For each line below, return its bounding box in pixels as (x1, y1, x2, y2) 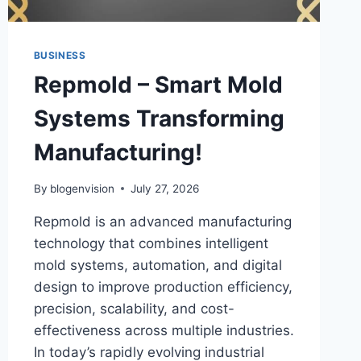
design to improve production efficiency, (33, 278, 293, 295)
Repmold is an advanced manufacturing (33, 213, 292, 230)
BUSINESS (33, 49, 86, 62)
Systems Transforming (33, 105, 284, 133)
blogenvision (49, 181, 114, 195)
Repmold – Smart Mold (33, 71, 283, 99)
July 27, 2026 (130, 181, 199, 195)
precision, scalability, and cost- (33, 300, 234, 317)
